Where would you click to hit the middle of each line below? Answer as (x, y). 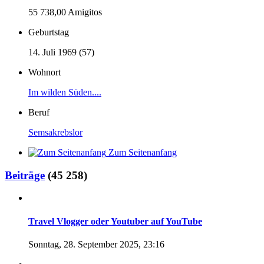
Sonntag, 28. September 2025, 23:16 (96, 244)
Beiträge (25, 175)
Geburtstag (49, 32)
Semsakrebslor (55, 132)
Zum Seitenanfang (143, 152)
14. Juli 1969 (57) (61, 52)
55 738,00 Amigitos (65, 12)
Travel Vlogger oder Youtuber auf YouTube (115, 221)
